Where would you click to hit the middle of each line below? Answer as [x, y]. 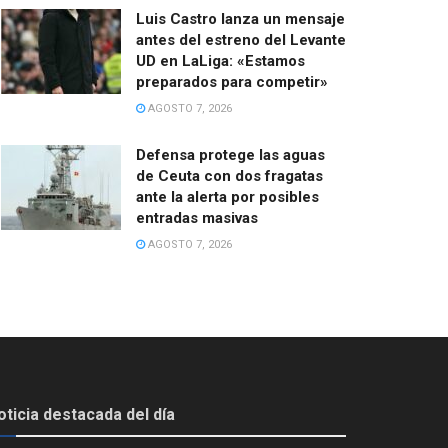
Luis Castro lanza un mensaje [240, 18]
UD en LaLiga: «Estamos [220, 60]
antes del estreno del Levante [241, 39]
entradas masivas [197, 217]
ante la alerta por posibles [227, 196]
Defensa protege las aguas [230, 154]
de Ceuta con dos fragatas [229, 175]
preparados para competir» [232, 81]
